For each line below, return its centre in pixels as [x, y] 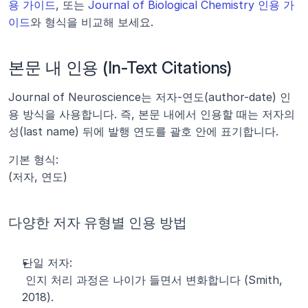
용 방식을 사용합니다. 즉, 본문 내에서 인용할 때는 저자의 [152, 114]
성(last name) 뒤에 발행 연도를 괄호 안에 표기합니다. [143, 131]
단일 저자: [47, 263]
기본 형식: [33, 159]
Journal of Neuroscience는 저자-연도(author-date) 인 [150, 97]
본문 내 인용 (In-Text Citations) [120, 68]
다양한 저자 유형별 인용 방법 [98, 223]
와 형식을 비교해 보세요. [92, 22]
